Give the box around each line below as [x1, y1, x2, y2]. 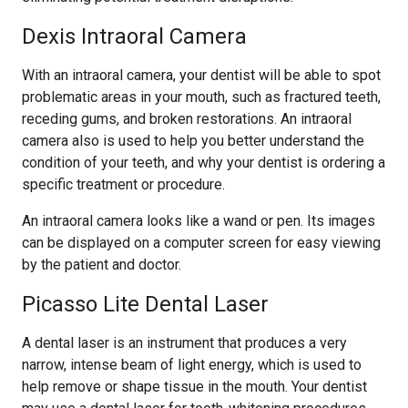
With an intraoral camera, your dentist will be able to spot [22, 66, 381, 84]
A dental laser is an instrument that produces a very [22, 334, 347, 352]
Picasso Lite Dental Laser [22, 291, 269, 317]
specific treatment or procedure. [22, 176, 225, 193]
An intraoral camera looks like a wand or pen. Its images [22, 212, 375, 229]
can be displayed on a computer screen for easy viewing [22, 234, 381, 251]
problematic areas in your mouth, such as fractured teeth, [22, 88, 381, 106]
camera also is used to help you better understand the [22, 132, 364, 149]
